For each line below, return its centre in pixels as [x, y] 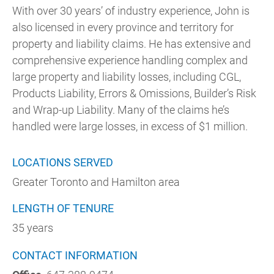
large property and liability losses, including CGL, [127, 77]
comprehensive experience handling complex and [130, 60]
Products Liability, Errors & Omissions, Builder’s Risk [134, 93]
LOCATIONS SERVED [63, 162]
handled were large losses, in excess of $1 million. [130, 126]
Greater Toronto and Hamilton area [96, 182]
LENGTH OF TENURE [63, 208]
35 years [33, 228]
